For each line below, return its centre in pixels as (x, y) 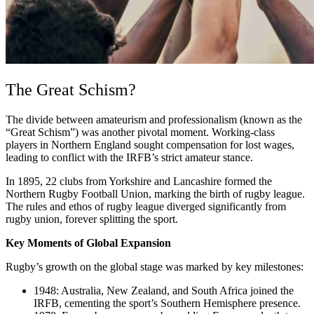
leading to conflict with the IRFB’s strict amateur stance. (129, 157)
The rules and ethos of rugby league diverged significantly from (146, 206)
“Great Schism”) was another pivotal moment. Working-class (140, 132)
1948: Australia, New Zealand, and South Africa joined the (164, 290)
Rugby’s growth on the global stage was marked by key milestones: (155, 266)
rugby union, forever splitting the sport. (92, 219)
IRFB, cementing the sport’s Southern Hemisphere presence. (167, 303)
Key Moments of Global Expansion (88, 243)
